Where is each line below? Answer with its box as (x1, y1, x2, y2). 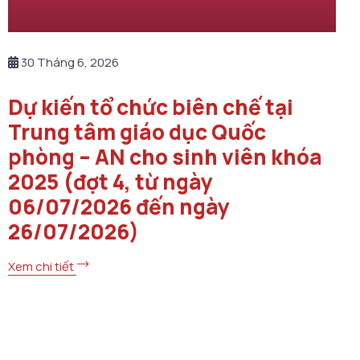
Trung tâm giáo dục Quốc (8, 117, 266, 147)
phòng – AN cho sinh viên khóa (8, 142, 322, 172)
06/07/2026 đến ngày (8, 192, 230, 222)
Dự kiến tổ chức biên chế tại (8, 92, 293, 122)
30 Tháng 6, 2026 (18, 54, 119, 72)
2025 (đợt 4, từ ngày (8, 167, 213, 197)
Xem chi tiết (8, 258, 76, 276)
